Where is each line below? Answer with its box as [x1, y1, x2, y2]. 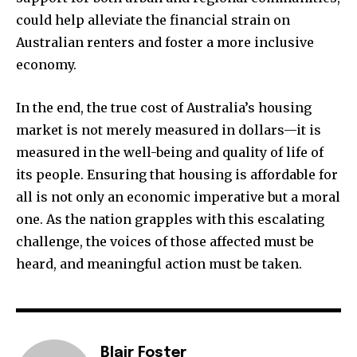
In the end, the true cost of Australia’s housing [16, 100, 312, 116]
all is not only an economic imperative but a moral [16, 189, 340, 206]
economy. [16, 57, 76, 73]
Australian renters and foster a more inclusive [16, 34, 314, 51]
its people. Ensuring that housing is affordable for [16, 167, 338, 183]
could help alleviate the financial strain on [16, 12, 290, 29]
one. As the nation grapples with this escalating [16, 211, 324, 228]
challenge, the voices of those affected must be [16, 233, 314, 250]
